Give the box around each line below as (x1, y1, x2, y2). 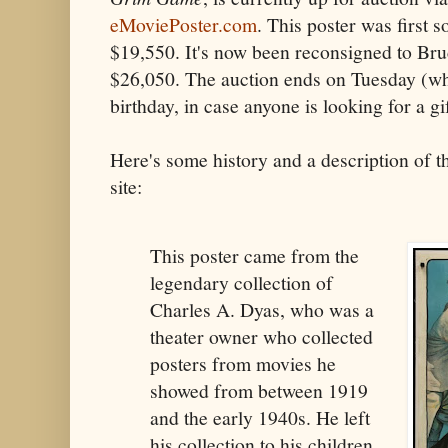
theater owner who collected (150, 323, 373, 351)
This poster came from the (150, 242, 359, 270)
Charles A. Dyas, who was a (150, 296, 374, 324)
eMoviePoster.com (110, 10, 257, 38)
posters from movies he (150, 350, 336, 378)
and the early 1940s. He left (150, 404, 370, 432)
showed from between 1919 (150, 377, 368, 405)
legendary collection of (150, 269, 333, 297)
